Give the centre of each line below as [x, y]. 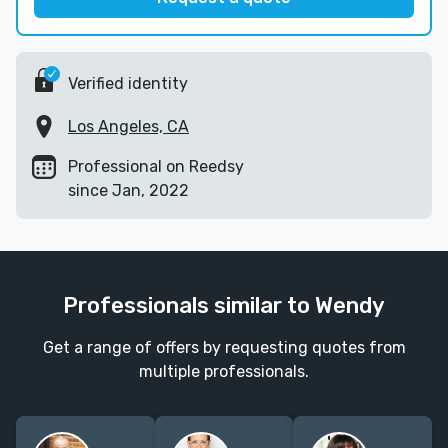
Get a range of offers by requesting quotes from [224, 348]
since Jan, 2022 [128, 191]
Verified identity [128, 83]
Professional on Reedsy [156, 167]
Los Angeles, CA [128, 127]
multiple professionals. [224, 372]
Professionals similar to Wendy [224, 306]
